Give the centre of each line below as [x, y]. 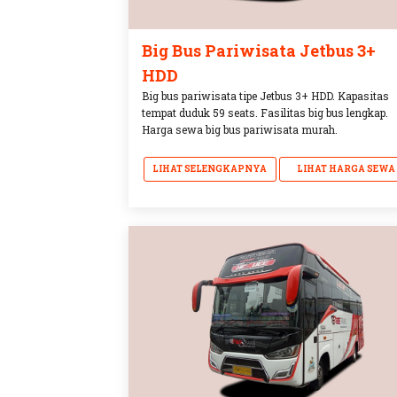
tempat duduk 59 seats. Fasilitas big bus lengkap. [265, 112]
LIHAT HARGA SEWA [346, 168]
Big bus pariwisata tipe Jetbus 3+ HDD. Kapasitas [266, 95]
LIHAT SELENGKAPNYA [210, 168]
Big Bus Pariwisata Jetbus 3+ [259, 50]
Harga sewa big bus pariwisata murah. [240, 129]
